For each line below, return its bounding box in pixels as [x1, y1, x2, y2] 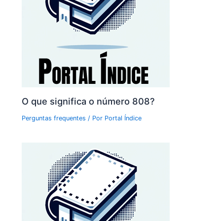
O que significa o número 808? [22, 95, 155, 107]
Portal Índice [105, 114, 142, 122]
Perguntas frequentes [22, 114, 86, 122]
